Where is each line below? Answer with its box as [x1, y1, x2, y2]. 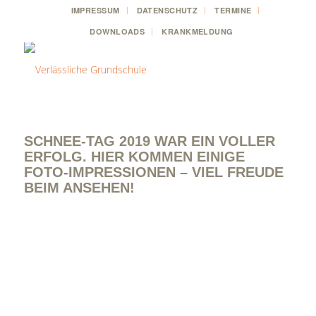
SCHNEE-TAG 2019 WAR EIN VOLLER [23, 133, 275, 149]
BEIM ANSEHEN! [23, 180, 135, 195]
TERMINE [214, 5, 252, 16]
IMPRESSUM [71, 5, 120, 16]
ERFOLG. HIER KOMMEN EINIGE [23, 149, 245, 164]
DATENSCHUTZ [136, 5, 198, 16]
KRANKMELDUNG [162, 26, 233, 37]
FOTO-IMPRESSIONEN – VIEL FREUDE [23, 164, 284, 180]
